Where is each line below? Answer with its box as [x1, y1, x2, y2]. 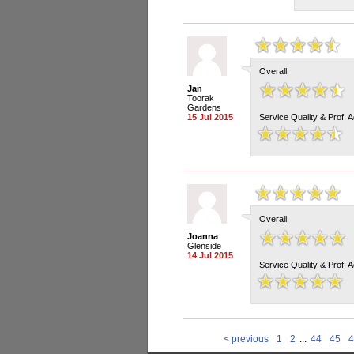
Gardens [187, 103, 221, 112]
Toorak [187, 93, 214, 103]
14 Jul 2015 [187, 250, 233, 260]
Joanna [187, 232, 218, 241]
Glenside [187, 241, 221, 250]
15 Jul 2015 [187, 112, 233, 122]
